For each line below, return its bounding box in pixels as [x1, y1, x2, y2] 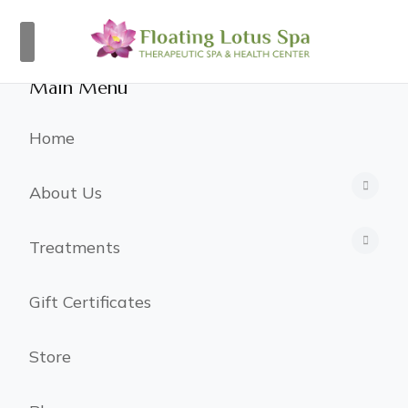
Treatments [29, 236, 120, 258]
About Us [29, 181, 102, 203]
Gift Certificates [29, 291, 151, 312]
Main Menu [29, 76, 127, 99]
